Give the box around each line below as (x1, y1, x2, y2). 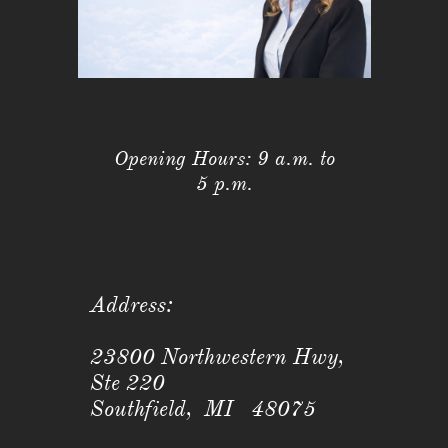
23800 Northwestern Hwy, (90, 343, 344, 370)
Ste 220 (90, 369, 165, 396)
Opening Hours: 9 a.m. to (113, 146, 335, 171)
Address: (90, 291, 172, 318)
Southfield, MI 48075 (90, 395, 328, 422)
